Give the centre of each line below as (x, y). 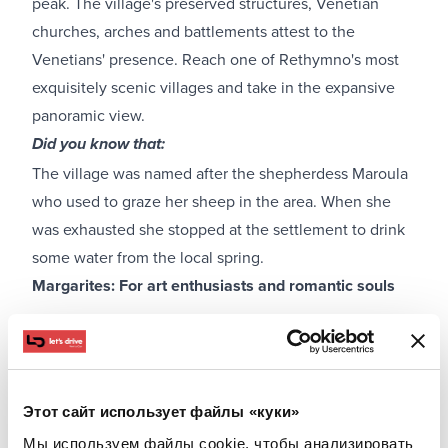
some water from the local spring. (148, 256)
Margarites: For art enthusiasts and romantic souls (213, 285)
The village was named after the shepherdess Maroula (220, 172)
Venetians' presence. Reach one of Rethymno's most (215, 58)
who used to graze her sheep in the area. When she (211, 200)
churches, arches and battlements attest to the (193, 30)
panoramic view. (88, 114)
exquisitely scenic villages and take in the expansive (213, 86)
